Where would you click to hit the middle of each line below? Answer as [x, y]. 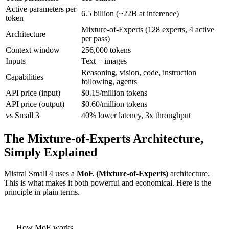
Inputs [16, 61]
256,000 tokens [106, 50]
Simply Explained [51, 152]
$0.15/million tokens [114, 93]
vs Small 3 [22, 115]
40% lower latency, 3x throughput [136, 115]
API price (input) [33, 93]
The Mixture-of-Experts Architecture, [104, 138]
